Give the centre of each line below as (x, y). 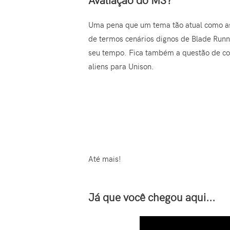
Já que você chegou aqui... (152, 197)
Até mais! (105, 159)
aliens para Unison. (121, 66)
